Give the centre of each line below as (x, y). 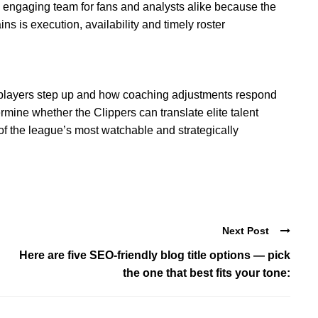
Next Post (246, 230)
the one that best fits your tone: (207, 273)
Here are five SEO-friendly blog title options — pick (155, 256)
